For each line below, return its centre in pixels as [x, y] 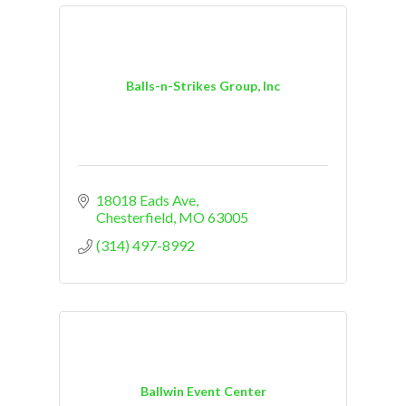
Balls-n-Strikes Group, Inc [203, 86]
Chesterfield [135, 217]
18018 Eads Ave [146, 199]
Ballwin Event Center [203, 391]
